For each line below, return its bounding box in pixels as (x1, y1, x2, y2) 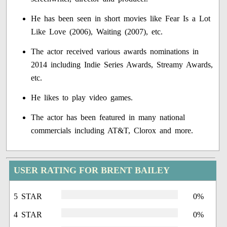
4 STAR (14, 210, 43, 219)
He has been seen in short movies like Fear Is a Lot (31, 14, 211, 23)
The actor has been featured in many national (31, 113, 185, 122)
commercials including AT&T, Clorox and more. (31, 126, 194, 135)
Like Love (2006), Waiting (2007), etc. (31, 27, 163, 36)
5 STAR (14, 192, 43, 201)
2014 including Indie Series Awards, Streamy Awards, (31, 60, 213, 69)
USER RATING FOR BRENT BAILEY (14, 165, 170, 176)
